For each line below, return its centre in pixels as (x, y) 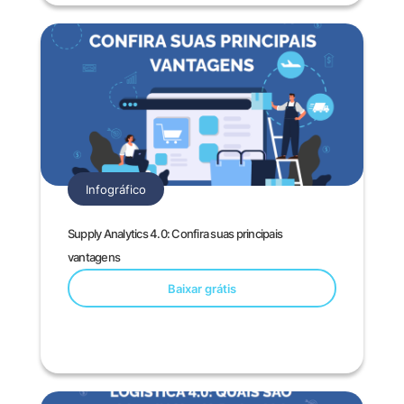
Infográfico (115, 189)
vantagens (94, 257)
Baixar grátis (202, 289)
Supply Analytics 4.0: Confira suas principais (175, 234)
